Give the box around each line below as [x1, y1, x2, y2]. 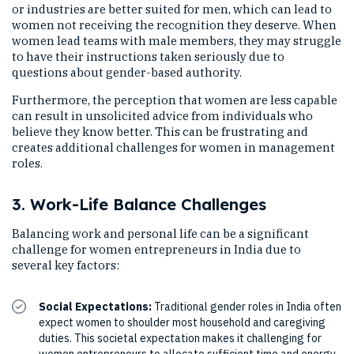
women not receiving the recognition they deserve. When [12, 17, 337, 32]
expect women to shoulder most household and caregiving [39, 315, 326, 330]
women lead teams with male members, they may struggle [12, 33, 341, 48]
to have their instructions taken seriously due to [12, 49, 284, 64]
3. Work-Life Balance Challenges [12, 194, 266, 214]
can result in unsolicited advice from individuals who [12, 108, 313, 123]
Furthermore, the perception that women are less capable [12, 92, 337, 107]
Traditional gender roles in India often [152, 299, 341, 314]
